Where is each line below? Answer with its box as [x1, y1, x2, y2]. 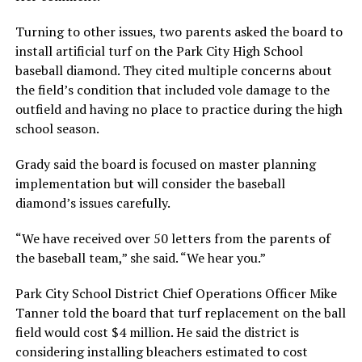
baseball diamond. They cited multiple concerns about [15, 61, 332, 79]
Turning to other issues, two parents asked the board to [15, 22, 343, 40]
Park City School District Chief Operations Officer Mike [15, 284, 337, 302]
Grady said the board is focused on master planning [15, 154, 316, 173]
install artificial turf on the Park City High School [15, 41, 303, 60]
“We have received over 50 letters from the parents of [15, 229, 330, 247]
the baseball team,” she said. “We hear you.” [15, 248, 266, 267]
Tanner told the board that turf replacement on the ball [15, 303, 346, 322]
